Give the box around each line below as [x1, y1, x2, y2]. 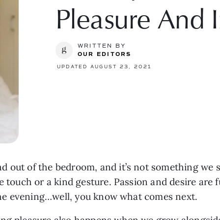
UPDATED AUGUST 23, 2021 [57, 65, 152, 70]
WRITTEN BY [78, 43, 126, 49]
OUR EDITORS [78, 52, 132, 57]
